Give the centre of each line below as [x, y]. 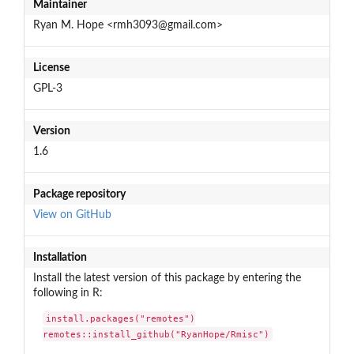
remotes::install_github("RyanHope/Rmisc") [156, 335]
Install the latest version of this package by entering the [167, 278]
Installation [60, 257]
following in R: [68, 293]
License [51, 68]
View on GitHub [72, 215]
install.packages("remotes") [121, 319]
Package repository [79, 194]
